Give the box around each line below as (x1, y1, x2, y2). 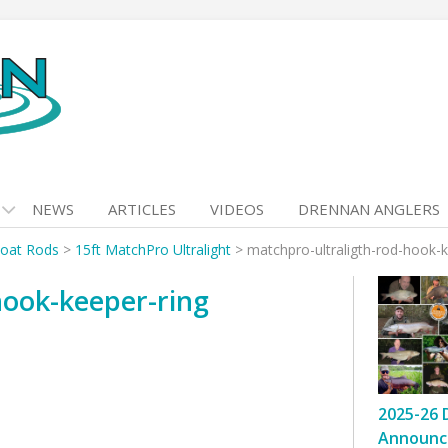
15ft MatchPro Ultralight (75, 240, 231, 259)
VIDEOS (210, 199, 264, 219)
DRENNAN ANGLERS (298, 199, 440, 219)
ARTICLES (108, 199, 176, 219)
